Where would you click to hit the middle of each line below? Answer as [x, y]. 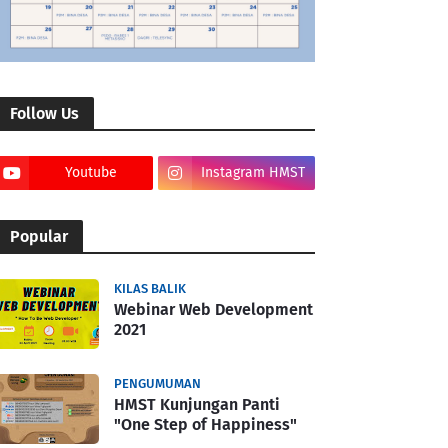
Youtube [90, 172]
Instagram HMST [253, 172]
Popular [39, 236]
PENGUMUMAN [157, 383]
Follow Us [44, 113]
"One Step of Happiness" [205, 424]
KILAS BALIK [150, 288]
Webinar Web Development [213, 309]
